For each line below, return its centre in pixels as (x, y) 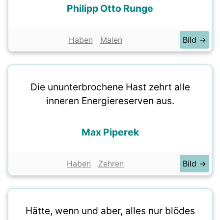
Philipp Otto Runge (110, 8)
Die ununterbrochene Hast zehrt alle (110, 87)
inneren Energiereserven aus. (110, 101)
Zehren (111, 164)
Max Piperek (110, 132)
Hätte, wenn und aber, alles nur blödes (110, 211)
